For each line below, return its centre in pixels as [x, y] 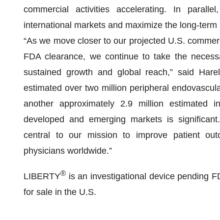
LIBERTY [42, 176]
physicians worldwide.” [68, 151]
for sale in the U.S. [60, 192]
